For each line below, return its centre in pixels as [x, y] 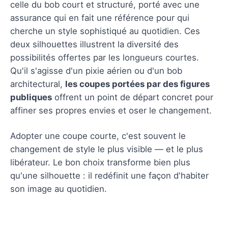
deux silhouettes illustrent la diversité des [94, 44]
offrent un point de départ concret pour [133, 97]
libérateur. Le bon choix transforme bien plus [100, 162]
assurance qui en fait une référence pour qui [100, 18]
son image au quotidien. [59, 189]
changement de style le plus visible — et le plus [107, 149]
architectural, [38, 84]
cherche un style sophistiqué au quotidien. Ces [105, 31]
